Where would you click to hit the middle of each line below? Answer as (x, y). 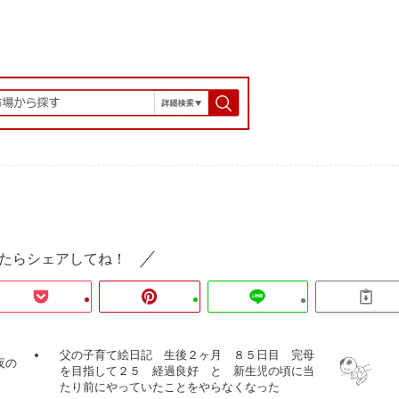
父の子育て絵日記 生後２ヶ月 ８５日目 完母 (187, 355)
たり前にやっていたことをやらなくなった (170, 387)
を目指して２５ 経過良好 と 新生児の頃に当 (187, 371)
